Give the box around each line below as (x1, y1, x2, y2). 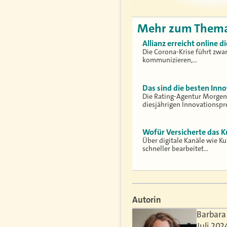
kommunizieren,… (142, 55, 197, 65)
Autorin (132, 194, 161, 205)
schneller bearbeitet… (142, 144, 208, 154)
